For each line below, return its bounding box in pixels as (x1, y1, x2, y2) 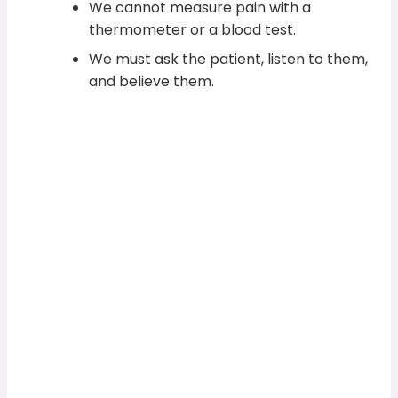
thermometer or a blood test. (89, 20, 297, 41)
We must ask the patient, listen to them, (89, 49, 369, 70)
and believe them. (89, 71, 215, 92)
